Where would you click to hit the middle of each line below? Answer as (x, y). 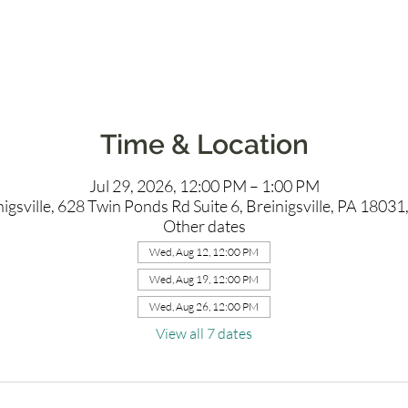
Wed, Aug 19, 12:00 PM (204, 279)
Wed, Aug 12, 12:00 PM (204, 252)
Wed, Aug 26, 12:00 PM (204, 306)
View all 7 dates (204, 333)
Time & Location (204, 144)
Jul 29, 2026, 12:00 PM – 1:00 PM (204, 186)
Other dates (204, 226)
